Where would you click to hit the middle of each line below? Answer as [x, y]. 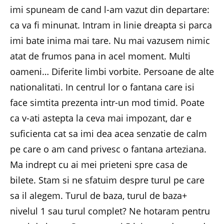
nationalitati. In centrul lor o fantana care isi [102, 87]
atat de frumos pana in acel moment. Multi [100, 56]
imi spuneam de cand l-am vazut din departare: [110, 9]
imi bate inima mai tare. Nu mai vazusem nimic [110, 40]
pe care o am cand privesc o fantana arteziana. [108, 149]
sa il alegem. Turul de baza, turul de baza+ [98, 195]
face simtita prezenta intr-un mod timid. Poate [107, 102]
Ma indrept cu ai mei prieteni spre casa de [99, 164]
